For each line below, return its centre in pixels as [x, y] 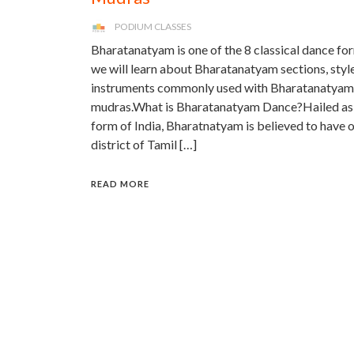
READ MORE [120, 184]
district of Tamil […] [144, 144]
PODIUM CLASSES [153, 26]
